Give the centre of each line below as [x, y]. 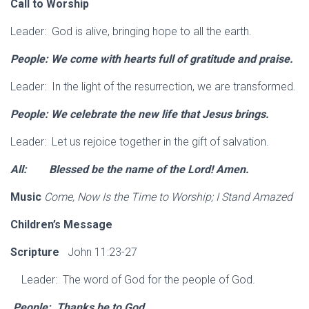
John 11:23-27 [98, 252]
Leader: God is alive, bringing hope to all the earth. [132, 31]
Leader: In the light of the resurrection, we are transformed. [153, 87]
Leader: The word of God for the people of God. [133, 280]
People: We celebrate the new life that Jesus [122, 114]
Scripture [35, 252]
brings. [252, 114]
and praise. [265, 59]
